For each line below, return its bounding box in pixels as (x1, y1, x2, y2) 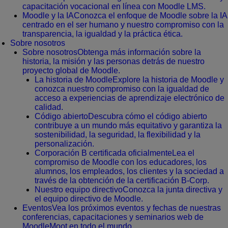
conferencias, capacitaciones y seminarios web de (22, 213, 204, 222)
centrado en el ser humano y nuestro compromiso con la (22, 20, 224, 30)
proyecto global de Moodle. (22, 66, 120, 75)
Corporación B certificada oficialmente (35, 149, 172, 158)
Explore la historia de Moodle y (112, 75, 224, 84)
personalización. (35, 139, 94, 149)
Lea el (172, 149, 194, 158)
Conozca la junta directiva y (123, 185, 222, 194)
